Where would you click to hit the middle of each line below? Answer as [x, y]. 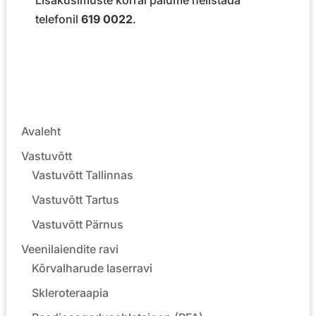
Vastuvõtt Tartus [76, 199]
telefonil [58, 19]
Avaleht [41, 131]
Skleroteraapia [71, 292]
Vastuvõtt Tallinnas [83, 175]
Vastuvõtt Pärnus [78, 224]
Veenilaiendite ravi [70, 249]
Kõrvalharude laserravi [92, 268]
